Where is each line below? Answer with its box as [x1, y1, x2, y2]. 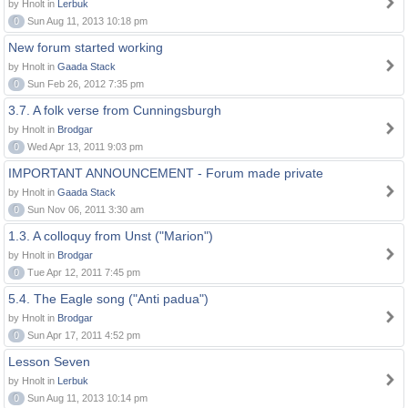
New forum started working [8, 40, 163, 55]
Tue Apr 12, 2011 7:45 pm [25, 267, 140, 278]
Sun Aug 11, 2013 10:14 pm [25, 393, 148, 403]
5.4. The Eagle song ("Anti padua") [8, 291, 209, 306]
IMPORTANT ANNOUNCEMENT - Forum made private [8, 166, 323, 180]
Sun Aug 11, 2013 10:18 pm [25, 15, 148, 26]
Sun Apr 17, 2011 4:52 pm [25, 330, 140, 341]
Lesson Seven [8, 354, 90, 369]
